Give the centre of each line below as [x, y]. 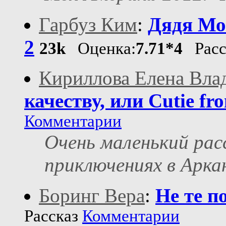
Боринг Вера [92, 196]
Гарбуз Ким [88, 25]
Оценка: [101, 49]
